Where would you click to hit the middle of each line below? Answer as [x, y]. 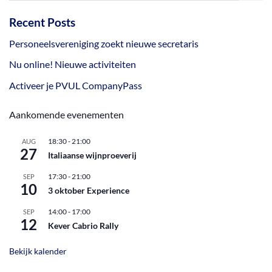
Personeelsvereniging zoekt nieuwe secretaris [104, 43]
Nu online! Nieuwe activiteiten [73, 64]
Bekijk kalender [38, 251]
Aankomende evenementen [66, 114]
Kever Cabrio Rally [83, 225]
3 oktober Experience [89, 190]
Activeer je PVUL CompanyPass [76, 85]
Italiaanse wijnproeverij [92, 155]
